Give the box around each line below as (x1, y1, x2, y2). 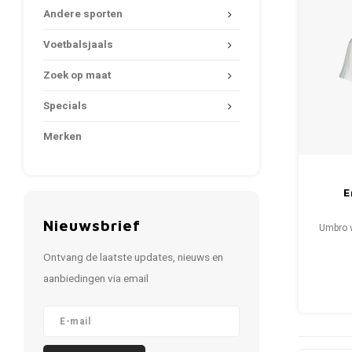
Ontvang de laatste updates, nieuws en (43, 250, 223, 266)
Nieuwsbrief (43, 216, 141, 234)
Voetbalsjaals (43, 37, 113, 53)
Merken (43, 129, 82, 145)
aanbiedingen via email (43, 271, 148, 287)
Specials (43, 98, 87, 114)
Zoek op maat (43, 68, 111, 83)
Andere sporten (43, 6, 123, 22)
